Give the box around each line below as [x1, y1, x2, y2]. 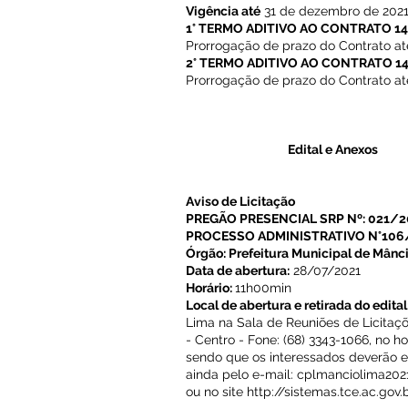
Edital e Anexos [288, 142, 378, 157]
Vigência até [186, 4, 260, 18]
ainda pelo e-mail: [186, 367, 297, 382]
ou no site [186, 384, 247, 399]
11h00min [235, 280, 291, 295]
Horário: [186, 280, 235, 295]
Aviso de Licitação [186, 194, 295, 209]
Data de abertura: [186, 263, 290, 278]
